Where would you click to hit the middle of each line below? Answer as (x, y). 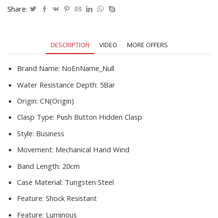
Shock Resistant (71, 198)
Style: (27, 133)
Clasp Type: (37, 117)
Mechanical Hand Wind (92, 150)
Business (50, 133)
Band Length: (40, 166)
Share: (17, 9)
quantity (43, 47)
